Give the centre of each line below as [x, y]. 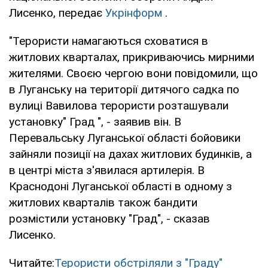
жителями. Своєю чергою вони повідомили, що [133, 73]
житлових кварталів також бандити [103, 202]
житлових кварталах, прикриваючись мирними [132, 57]
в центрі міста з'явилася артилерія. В [107, 170]
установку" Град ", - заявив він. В [95, 121]
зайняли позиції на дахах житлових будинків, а [130, 154]
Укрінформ [134, 13]
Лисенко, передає [57, 13]
